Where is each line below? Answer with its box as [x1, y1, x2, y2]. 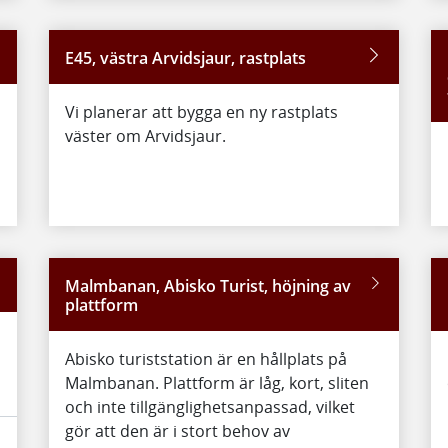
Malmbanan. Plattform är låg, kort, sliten [64, 372, 369, 394]
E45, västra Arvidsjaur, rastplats [64, 47, 306, 69]
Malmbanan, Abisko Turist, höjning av [64, 275, 351, 297]
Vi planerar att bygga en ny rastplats [64, 101, 338, 123]
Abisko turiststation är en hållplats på [64, 348, 347, 370]
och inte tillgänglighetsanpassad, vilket [64, 396, 355, 418]
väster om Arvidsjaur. [64, 125, 226, 147]
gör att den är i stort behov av [64, 420, 290, 442]
